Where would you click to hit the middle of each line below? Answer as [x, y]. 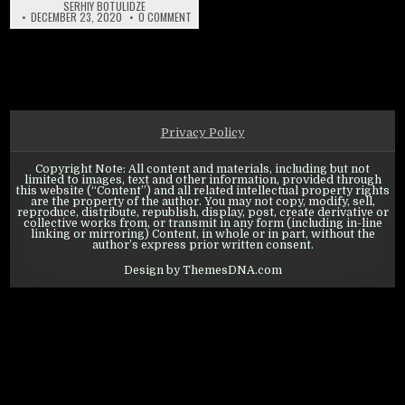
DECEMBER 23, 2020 [76, 17]
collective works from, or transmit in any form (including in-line [202, 224]
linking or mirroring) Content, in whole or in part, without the [202, 235]
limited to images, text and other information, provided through [202, 180]
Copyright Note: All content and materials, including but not [202, 170]
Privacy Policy [202, 133]
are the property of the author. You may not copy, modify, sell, [202, 202]
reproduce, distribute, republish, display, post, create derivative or [202, 213]
